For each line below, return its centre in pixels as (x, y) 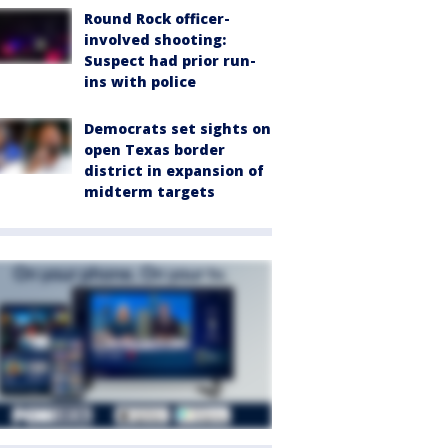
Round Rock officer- (157, 19)
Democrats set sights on (177, 129)
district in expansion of (174, 171)
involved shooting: (155, 40)
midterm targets (149, 192)
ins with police (140, 82)
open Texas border (154, 150)
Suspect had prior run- (170, 61)
